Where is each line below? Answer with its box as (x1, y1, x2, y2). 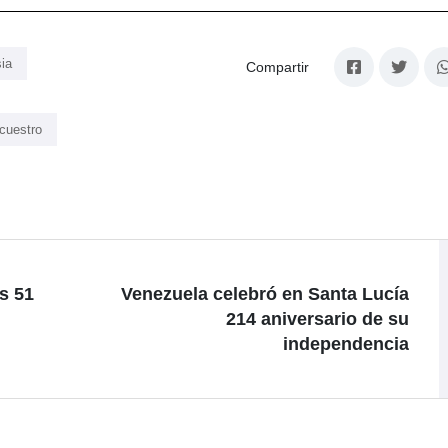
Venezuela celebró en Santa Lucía (121, 283, 409, 304)
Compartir (246, 59, 309, 76)
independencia (283, 333, 409, 354)
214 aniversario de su (226, 308, 409, 329)
